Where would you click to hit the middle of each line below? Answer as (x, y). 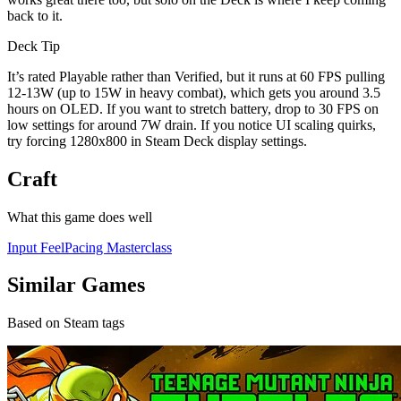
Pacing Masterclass (118, 247)
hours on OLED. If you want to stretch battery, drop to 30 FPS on (193, 108)
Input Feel (36, 247)
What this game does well (80, 217)
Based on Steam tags (66, 323)
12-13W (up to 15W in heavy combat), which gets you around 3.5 (194, 92)
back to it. (35, 15)
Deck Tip (34, 46)
